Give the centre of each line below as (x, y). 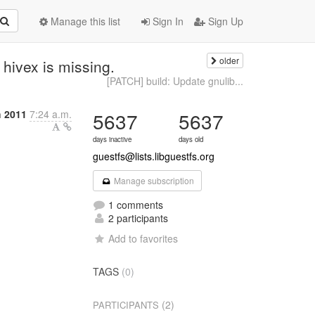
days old (191, 139)
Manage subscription (153, 180)
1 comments (135, 205)
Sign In (167, 21)
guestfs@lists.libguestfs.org (154, 156)
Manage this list (84, 21)
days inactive (112, 139)
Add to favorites (143, 238)
